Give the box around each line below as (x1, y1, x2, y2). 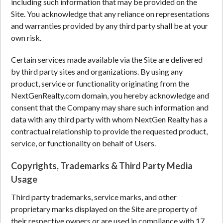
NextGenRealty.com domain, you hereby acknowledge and (11, 91, 209, 100)
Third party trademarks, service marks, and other (11, 192, 177, 202)
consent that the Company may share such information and (11, 103, 209, 112)
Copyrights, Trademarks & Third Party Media (11, 160, 193, 171)
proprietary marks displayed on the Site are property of (11, 204, 198, 214)
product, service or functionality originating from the (11, 79, 189, 88)
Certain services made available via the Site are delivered (11, 55, 203, 64)
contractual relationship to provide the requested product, (11, 126, 208, 136)
